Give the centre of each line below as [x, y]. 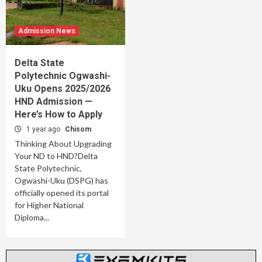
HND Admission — [54, 101]
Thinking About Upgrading [63, 144]
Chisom [78, 129]
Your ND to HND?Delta [56, 156]
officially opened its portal [62, 193]
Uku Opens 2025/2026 [63, 89]
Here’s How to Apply [58, 114]
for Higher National [49, 205]
